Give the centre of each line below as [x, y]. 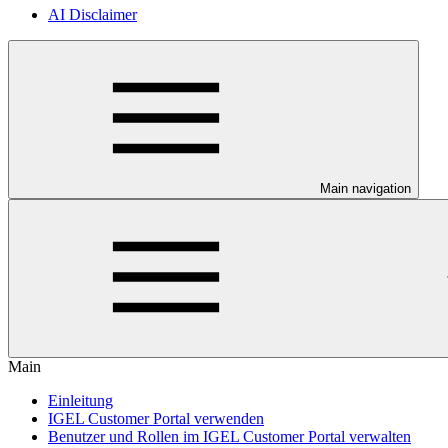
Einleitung [80, 400]
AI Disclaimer [92, 14]
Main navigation [365, 188]
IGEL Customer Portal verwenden [156, 418]
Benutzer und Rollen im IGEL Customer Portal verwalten [229, 436]
